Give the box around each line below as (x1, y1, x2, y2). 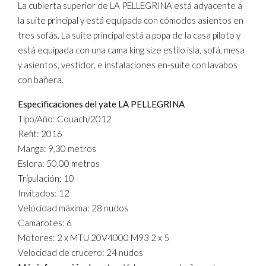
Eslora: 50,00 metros (18, 158, 100, 169)
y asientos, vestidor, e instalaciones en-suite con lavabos (18, 59, 237, 70)
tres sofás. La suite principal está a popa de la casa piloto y (18, 30, 240, 40)
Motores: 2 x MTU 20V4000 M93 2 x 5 (18, 232, 169, 243)
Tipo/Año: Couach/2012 (18, 113, 112, 124)
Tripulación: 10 (18, 173, 74, 183)
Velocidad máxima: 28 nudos (18, 202, 128, 213)
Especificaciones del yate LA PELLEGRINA (18, 99, 186, 109)
